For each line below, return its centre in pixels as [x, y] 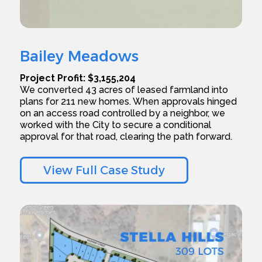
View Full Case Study [104, 170]
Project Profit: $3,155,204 [78, 78]
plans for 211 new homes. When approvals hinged [129, 101]
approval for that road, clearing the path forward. [126, 136]
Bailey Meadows [80, 56]
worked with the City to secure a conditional [116, 125]
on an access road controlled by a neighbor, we [123, 113]
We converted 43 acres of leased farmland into [124, 89]
